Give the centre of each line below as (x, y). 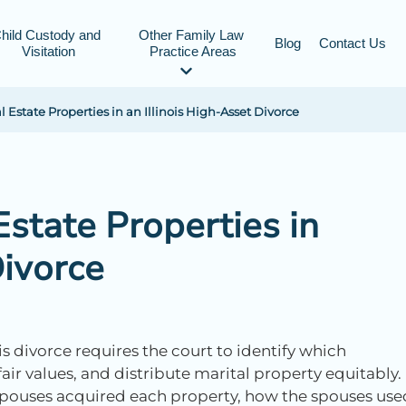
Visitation (48, 51)
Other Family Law (191, 35)
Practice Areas (193, 51)
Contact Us (353, 43)
